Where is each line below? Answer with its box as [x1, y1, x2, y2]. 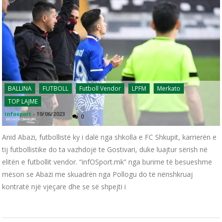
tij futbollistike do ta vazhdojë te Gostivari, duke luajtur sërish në [2, 145, 208, 155]
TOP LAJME [8, 97, 38, 106]
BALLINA [8, 84, 32, 93]
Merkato [157, 84, 181, 93]
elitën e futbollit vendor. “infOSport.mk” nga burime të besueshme [2, 157, 213, 167]
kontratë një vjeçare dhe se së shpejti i [2, 182, 126, 192]
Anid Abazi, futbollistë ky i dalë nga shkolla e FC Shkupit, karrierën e [2, 132, 217, 142]
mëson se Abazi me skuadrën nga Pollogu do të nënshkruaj [2, 169, 193, 179]
